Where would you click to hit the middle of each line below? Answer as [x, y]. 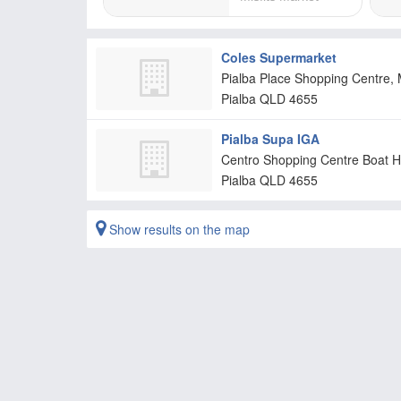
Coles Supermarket [279, 57]
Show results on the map [178, 229]
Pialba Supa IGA [270, 139]
